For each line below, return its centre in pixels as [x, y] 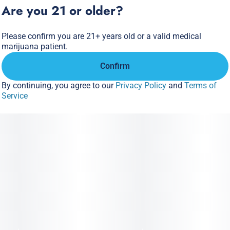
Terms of [200, 85]
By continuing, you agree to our [59, 85]
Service [15, 96]
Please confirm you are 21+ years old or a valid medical [101, 36]
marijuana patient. [35, 46]
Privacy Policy [141, 85]
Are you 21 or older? [62, 11]
